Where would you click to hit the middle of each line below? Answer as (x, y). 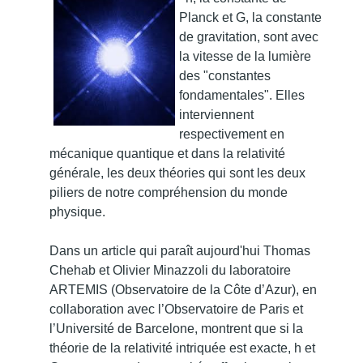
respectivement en (232, 134)
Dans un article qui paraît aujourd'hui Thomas (180, 250)
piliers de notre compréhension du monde (169, 192)
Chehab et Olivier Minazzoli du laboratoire (170, 270)
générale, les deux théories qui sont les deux (177, 173)
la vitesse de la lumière (245, 56)
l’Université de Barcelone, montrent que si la (176, 328)
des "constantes (225, 75)
